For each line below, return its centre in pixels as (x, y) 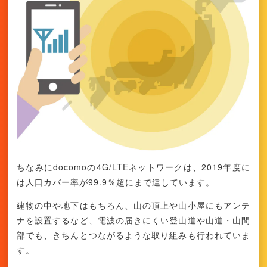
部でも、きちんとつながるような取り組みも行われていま (133, 235)
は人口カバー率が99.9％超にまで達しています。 (116, 181)
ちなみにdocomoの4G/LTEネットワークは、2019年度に (133, 167)
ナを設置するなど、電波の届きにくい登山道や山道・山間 (133, 220)
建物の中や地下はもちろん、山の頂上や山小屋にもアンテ (133, 205)
